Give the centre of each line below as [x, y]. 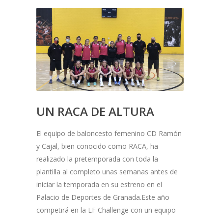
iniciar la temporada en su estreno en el [99, 184]
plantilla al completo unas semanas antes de [107, 171]
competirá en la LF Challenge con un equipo [106, 210]
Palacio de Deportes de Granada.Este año [103, 197]
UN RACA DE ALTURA [95, 111]
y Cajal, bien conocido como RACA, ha [97, 146]
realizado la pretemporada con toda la [97, 159]
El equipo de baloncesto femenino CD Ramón [109, 133]
